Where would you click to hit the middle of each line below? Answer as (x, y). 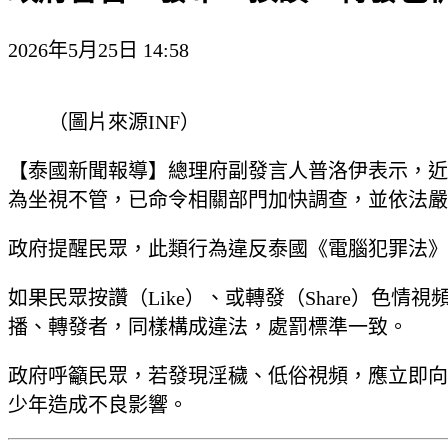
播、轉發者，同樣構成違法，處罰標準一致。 (208, 326)
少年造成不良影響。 (98, 404)
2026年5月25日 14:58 (98, 49)
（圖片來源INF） (124, 121)
